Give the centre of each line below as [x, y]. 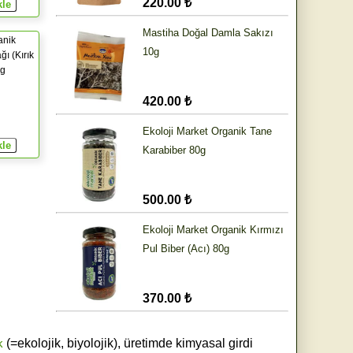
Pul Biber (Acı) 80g [186, 249]
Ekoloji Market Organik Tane [207, 132]
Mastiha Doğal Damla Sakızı [208, 33]
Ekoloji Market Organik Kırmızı [213, 230]
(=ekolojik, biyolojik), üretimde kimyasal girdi [128, 344]
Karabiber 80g [174, 150]
